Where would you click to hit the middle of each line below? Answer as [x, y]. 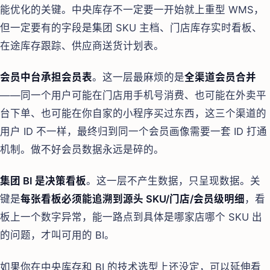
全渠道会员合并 [220, 77]
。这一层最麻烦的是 [138, 77]
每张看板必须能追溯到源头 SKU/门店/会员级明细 [133, 199]
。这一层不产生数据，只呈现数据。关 [173, 181]
